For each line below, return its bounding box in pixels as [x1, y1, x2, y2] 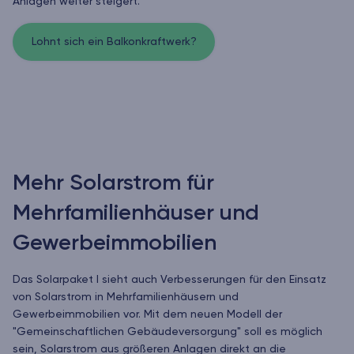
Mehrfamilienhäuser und [13, 202, 259, 225]
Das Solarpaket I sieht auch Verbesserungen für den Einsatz [13, 274, 326, 286]
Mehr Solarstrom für [13, 172, 214, 195]
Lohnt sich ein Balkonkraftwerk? [31, 36, 197, 48]
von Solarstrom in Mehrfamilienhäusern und [13, 292, 239, 303]
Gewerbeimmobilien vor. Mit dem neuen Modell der [13, 309, 282, 321]
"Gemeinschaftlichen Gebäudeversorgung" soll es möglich [13, 326, 322, 338]
